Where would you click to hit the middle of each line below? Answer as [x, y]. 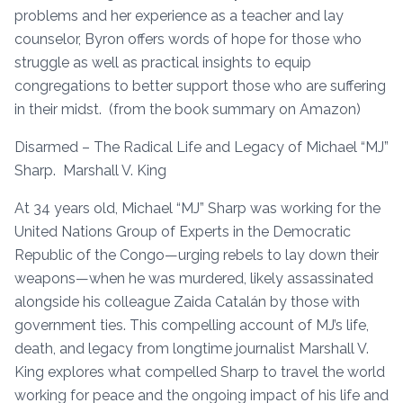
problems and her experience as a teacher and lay [179, 15]
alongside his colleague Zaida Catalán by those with [187, 301]
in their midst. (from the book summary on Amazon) [188, 109]
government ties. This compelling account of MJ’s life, [192, 325]
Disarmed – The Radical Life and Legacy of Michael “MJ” [201, 147]
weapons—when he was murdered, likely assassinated [194, 278]
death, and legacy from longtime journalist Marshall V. [192, 348]
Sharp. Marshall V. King [90, 170]
